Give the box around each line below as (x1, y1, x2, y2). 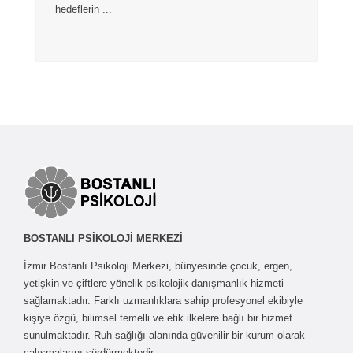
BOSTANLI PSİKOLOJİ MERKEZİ (24, 232, 183, 244)
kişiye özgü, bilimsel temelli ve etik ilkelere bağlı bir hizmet (24, 311, 292, 324)
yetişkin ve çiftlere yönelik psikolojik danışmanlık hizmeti (24, 277, 284, 289)
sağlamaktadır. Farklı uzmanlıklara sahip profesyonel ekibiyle (24, 294, 303, 307)
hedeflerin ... (55, 3, 112, 16)
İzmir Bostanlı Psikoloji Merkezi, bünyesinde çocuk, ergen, (24, 259, 292, 272)
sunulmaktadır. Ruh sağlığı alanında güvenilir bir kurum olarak (24, 329, 305, 341)
